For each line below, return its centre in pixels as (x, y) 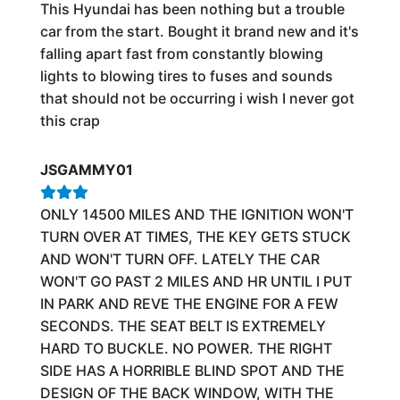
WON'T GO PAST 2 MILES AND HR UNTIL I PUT (196, 281)
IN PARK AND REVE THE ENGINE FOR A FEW (189, 303)
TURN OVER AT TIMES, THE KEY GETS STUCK (195, 236)
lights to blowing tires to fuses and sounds (186, 75)
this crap (70, 120)
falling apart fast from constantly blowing (181, 53)
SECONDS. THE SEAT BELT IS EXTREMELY (183, 325)
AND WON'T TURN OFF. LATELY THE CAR (179, 258)
